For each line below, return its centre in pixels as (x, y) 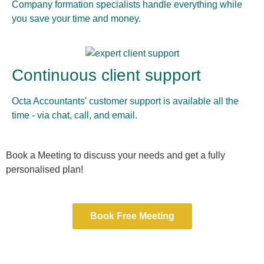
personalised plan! (44, 170)
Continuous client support (106, 75)
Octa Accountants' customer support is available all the (125, 101)
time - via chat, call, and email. (75, 115)
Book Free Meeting (132, 216)
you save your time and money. (76, 18)
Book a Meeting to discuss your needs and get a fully (115, 156)
